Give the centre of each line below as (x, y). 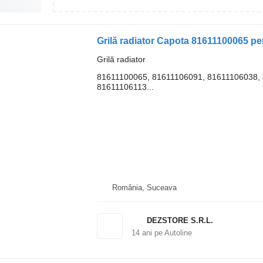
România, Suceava (144, 187)
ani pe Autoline (166, 232)
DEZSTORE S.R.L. (180, 220)
